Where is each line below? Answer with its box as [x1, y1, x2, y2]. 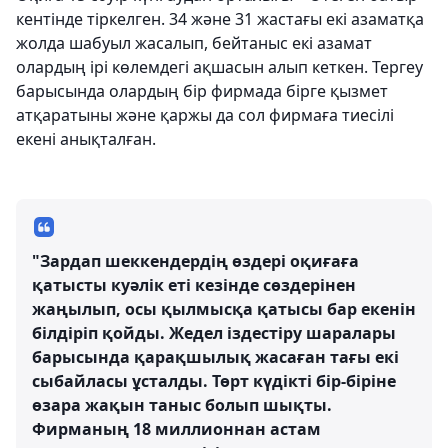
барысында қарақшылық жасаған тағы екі [32, 346, 399, 369]
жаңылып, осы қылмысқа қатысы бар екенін [32, 298, 416, 321]
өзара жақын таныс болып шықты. [32, 394, 332, 417]
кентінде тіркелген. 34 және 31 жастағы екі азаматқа [16, 8, 424, 31]
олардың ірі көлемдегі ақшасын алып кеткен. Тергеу [16, 56, 423, 79]
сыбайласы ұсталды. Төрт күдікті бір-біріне [32, 370, 396, 393]
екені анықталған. [16, 128, 156, 151]
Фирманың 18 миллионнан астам [32, 418, 321, 441]
